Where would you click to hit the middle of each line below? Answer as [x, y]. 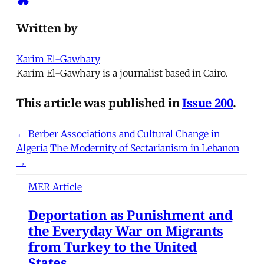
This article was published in [100, 103]
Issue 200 [208, 103]
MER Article [55, 187]
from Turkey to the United [113, 246]
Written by [47, 28]
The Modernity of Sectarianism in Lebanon [145, 148]
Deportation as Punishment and [131, 214]
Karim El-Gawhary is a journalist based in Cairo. [122, 73]
